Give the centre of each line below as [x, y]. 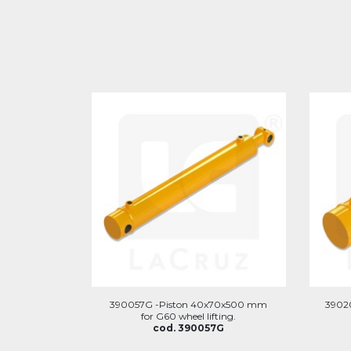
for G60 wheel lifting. [189, 316]
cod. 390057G [189, 327]
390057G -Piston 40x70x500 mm [189, 304]
